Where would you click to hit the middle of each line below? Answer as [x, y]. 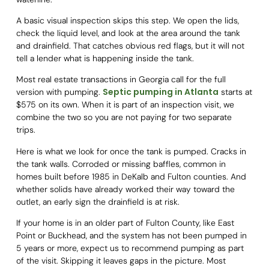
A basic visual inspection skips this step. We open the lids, [127, 21]
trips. [26, 130]
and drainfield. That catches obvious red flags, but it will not [130, 46]
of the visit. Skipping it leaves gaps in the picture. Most [121, 261]
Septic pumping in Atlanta [160, 92]
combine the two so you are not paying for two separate [124, 117]
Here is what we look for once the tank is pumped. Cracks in [131, 151]
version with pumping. [59, 92]
